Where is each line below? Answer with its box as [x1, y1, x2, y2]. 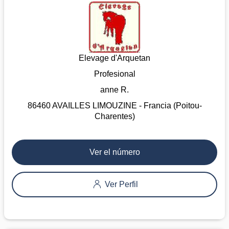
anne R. [100, 85, 129, 94]
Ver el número [89, 147, 140, 156]
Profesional [94, 69, 135, 78]
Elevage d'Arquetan [79, 53, 150, 62]
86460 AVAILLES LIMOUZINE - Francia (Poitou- [27, 101, 202, 110]
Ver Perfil [102, 179, 138, 189]
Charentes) [94, 111, 135, 121]
